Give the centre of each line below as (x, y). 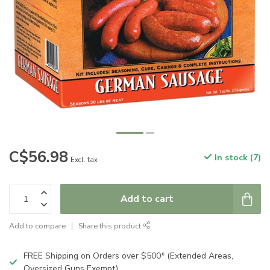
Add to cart (147, 199)
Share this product (111, 226)
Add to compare (37, 226)
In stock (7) (237, 158)
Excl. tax (84, 160)
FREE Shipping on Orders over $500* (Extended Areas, (128, 256)
